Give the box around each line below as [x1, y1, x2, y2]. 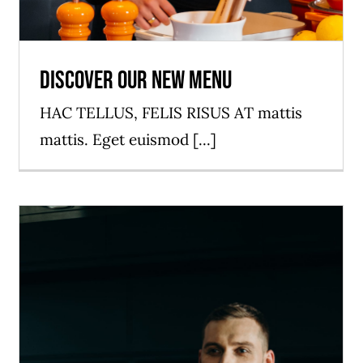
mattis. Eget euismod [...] [40, 130, 216, 150]
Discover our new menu [40, 66, 232, 96]
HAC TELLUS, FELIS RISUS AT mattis [40, 103, 302, 123]
